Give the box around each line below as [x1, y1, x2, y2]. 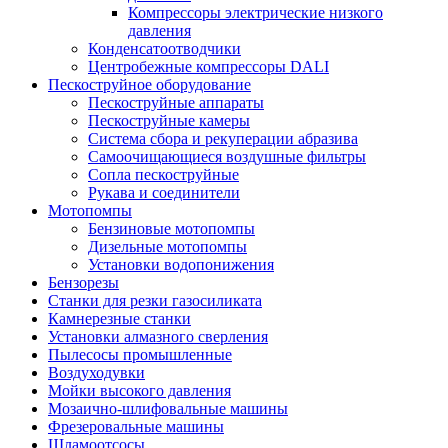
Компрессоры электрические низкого [128, 3, 383, 21]
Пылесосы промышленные [48, 345, 232, 363]
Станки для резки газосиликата [48, 291, 262, 309]
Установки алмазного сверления [48, 327, 268, 345]
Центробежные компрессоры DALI [88, 57, 329, 75]
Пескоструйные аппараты [88, 93, 264, 111]
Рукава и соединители [88, 183, 240, 201]
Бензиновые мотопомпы [88, 219, 255, 237]
